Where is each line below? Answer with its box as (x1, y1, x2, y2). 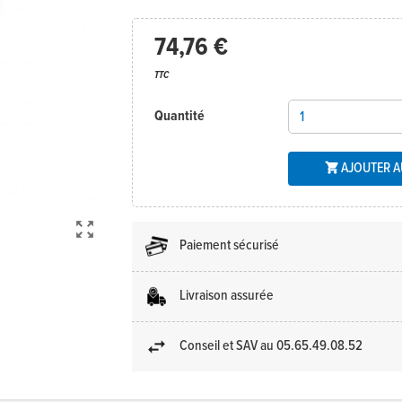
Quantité (154, 107, 205, 127)
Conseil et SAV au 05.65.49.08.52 (179, 336, 363, 356)
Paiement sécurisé (179, 236, 279, 256)
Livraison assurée (179, 286, 274, 306)
